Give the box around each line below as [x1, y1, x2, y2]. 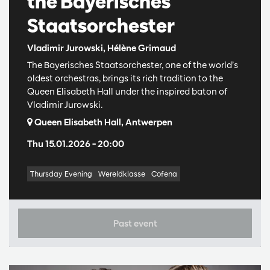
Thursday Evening [30, 168, 92, 178]
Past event [113, 217, 157, 229]
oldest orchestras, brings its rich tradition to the [27, 72, 223, 84]
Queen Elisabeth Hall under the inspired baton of [27, 85, 227, 97]
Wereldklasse [98, 168, 145, 178]
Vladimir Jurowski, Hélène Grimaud [27, 42, 176, 54]
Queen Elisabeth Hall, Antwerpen [33, 116, 172, 128]
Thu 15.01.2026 [27, 137, 92, 149]
